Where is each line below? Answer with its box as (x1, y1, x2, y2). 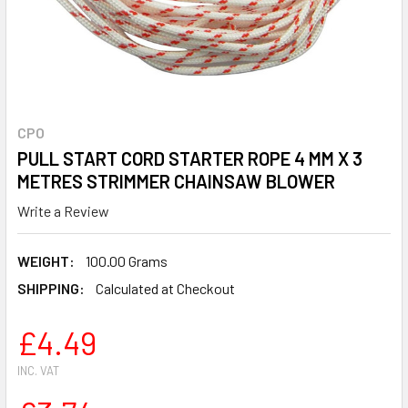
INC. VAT (17, 362, 59, 378)
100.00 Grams (86, 251, 168, 270)
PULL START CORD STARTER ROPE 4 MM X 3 (17, 148, 362, 169)
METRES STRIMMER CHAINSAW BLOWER (17, 170, 335, 192)
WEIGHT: (17, 251, 75, 270)
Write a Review (17, 201, 109, 219)
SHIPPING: (17, 279, 85, 297)
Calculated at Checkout (96, 279, 235, 297)
